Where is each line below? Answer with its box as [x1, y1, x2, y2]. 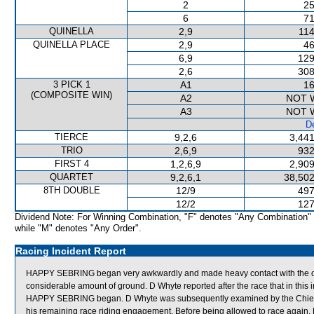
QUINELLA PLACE [33, 39, 110, 50]
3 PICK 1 [53, 79, 90, 90]
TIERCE [55, 132, 88, 142]
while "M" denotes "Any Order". [15, 223, 142, 233]
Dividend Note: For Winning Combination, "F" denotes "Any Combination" [15, 212, 311, 222]
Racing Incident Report [15, 245, 126, 257]
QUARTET [50, 172, 93, 182]
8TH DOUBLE [43, 185, 100, 196]
